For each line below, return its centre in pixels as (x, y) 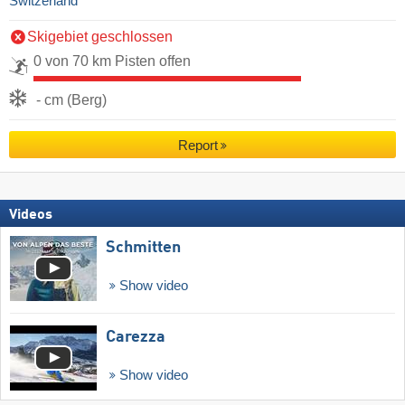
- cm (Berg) (71, 99)
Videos (31, 215)
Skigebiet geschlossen (100, 36)
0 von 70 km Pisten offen (112, 61)
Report (198, 146)
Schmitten (143, 247)
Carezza (136, 338)
